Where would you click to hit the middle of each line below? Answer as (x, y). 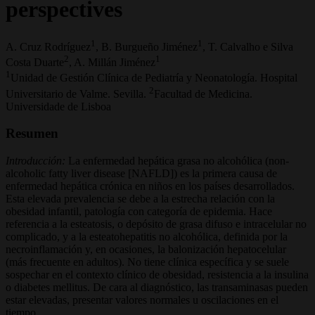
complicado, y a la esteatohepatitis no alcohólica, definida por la (147, 236)
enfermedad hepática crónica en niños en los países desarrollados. (150, 186)
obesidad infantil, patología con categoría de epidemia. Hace (139, 211)
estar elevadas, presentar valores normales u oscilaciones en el (142, 300)
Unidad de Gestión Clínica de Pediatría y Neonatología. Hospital (154, 78)
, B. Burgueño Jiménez (147, 46)
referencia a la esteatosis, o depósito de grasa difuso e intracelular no (156, 224)
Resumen (32, 134)
